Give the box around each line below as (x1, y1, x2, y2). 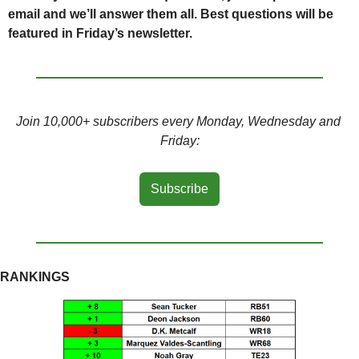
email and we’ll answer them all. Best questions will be (8, 7, 333, 22)
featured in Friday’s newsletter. (8, 26, 192, 41)
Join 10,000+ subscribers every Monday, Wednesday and (15, 115, 341, 129)
